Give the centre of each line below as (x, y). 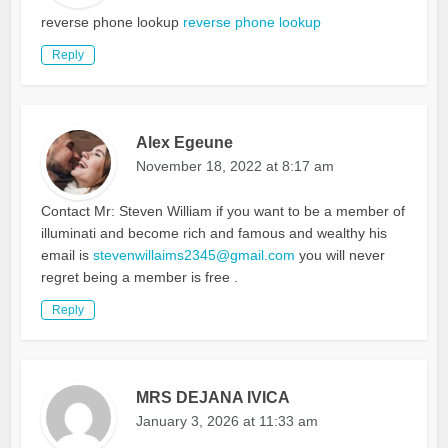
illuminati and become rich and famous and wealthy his (214, 233)
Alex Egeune (185, 143)
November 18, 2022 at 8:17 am (235, 166)
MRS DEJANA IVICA (213, 398)
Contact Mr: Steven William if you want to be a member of (223, 211)
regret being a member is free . (140, 277)
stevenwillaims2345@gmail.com (194, 255)
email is (67, 255)
